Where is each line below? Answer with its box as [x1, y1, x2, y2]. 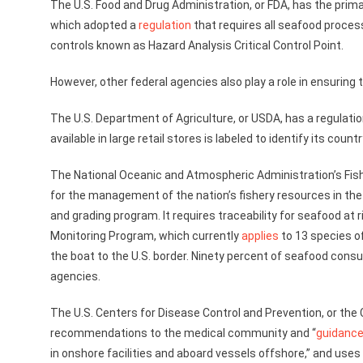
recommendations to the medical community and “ [50, 327, 316, 340]
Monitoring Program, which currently [50, 229, 241, 242]
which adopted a [50, 19, 139, 32]
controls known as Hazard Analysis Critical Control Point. [50, 39, 346, 52]
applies [241, 229, 279, 242]
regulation [139, 19, 191, 32]
